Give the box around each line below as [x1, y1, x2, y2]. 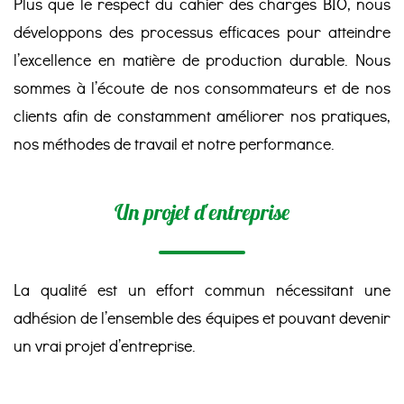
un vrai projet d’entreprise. [14, 335, 196, 357]
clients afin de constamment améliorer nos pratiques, [14, 106, 390, 127]
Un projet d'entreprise [114, 204, 290, 226]
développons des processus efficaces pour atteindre [14, 22, 390, 43]
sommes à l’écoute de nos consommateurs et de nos [14, 78, 390, 99]
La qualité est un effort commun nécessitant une [14, 280, 390, 301]
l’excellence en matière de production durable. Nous [14, 50, 390, 71]
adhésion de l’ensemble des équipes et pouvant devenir [14, 308, 390, 329]
